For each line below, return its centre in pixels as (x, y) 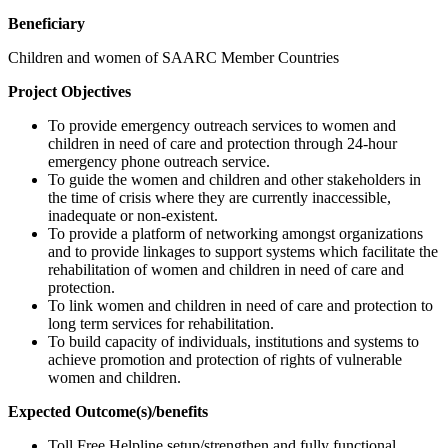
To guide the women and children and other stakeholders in (234, 180)
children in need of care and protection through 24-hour (222, 144)
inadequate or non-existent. (135, 216)
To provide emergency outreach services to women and (222, 126)
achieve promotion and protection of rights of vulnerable (225, 360)
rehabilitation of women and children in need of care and (226, 270)
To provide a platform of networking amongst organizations (235, 234)
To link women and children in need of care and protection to (240, 306)
